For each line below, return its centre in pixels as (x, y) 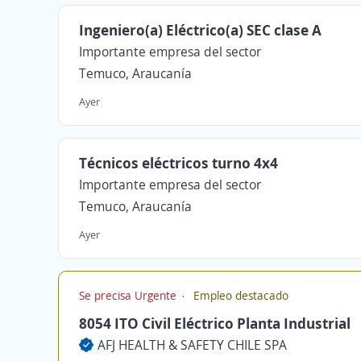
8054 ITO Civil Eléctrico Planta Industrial (215, 323)
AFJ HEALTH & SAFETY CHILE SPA (192, 345)
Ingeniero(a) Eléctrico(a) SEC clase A (200, 30)
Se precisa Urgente (129, 295)
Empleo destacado (239, 295)
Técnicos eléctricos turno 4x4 (178, 163)
